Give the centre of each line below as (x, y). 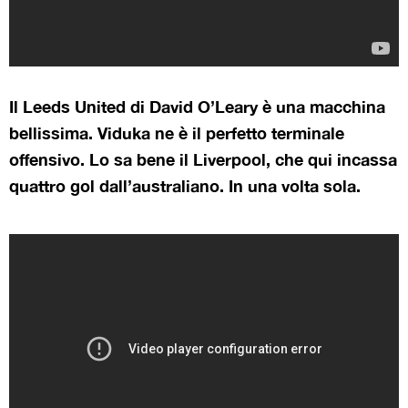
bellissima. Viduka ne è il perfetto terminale (177, 133)
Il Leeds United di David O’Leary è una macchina (197, 106)
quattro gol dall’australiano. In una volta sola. (185, 185)
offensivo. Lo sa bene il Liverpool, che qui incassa (203, 159)
